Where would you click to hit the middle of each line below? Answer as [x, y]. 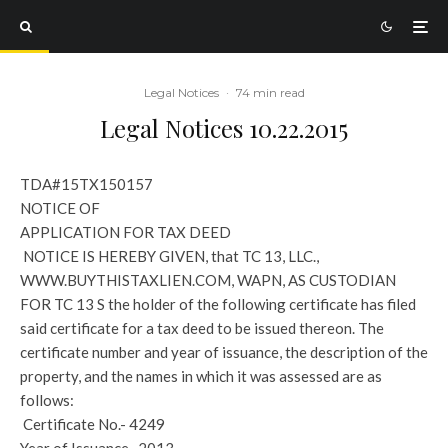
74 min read [270, 92]
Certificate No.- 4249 [92, 424]
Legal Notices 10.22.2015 [224, 128]
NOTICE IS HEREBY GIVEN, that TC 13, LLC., [169, 256]
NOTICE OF [60, 208]
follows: [47, 400]
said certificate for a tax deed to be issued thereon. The [202, 328]
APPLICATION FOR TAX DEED [125, 232]
